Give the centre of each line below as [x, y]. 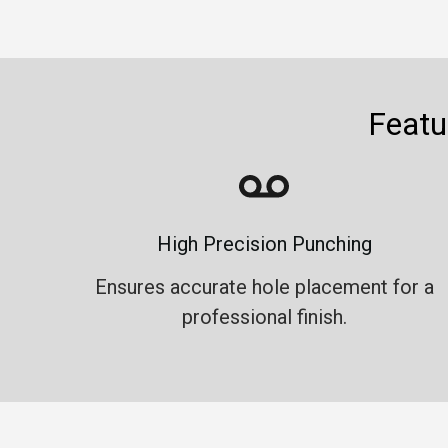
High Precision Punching [264, 244]
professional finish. [264, 317]
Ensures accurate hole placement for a [264, 287]
